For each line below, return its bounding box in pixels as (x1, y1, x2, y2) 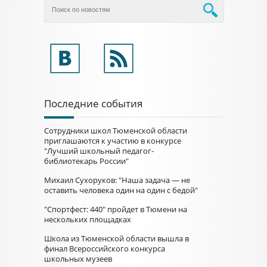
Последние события (44, 97, 142, 110)
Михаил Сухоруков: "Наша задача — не (44, 175, 190, 185)
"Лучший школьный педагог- (44, 145, 154, 156)
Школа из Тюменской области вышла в (44, 233, 189, 244)
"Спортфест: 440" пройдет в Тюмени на (44, 204, 187, 215)
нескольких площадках (44, 214, 131, 225)
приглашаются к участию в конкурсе (44, 135, 181, 146)
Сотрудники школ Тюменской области (44, 125, 187, 136)
